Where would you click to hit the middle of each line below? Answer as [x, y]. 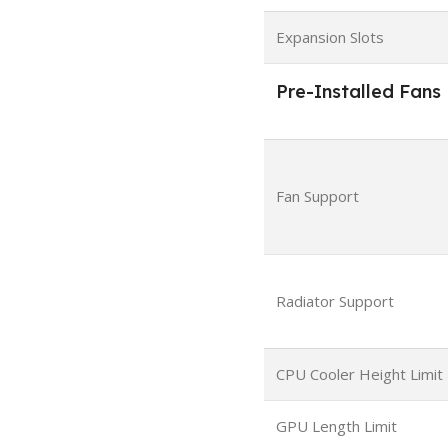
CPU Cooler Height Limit [359, 374]
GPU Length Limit [336, 426]
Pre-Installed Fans [358, 91]
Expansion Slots [329, 37]
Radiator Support [334, 301]
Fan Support [317, 196]
